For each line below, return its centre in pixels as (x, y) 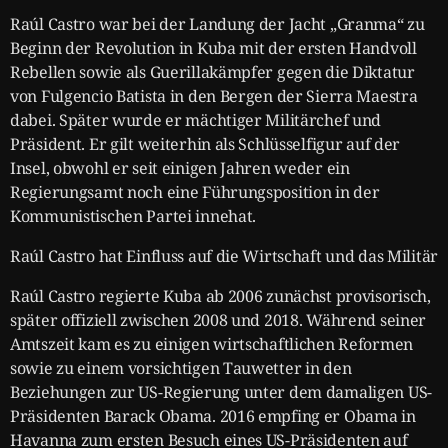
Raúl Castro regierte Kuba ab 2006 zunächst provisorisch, (220, 295)
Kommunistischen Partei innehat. (133, 215)
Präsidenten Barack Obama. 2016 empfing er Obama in (213, 415)
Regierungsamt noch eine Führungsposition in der (195, 191)
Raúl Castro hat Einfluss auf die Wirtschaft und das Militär (224, 255)
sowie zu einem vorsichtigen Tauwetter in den (181, 367)
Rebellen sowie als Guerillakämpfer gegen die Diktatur (212, 71)
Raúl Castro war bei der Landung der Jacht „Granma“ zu (217, 23)
